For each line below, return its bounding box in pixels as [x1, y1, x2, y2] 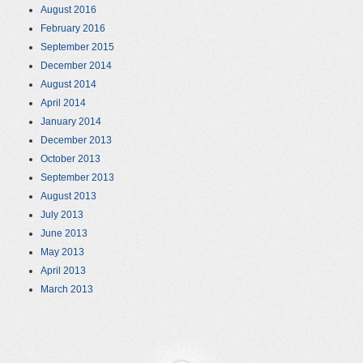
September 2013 [41, 172, 114, 184]
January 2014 [41, 116, 101, 128]
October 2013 [41, 153, 100, 165]
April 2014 [41, 97, 86, 109]
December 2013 [41, 135, 112, 147]
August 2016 [41, 4, 96, 16]
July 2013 [41, 209, 83, 221]
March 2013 [41, 284, 93, 296]
